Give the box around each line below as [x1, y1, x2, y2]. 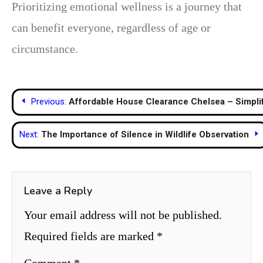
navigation [11, 107, 92, 130]
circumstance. [12, 42, 78, 55]
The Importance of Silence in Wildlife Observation [41, 129, 249, 140]
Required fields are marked [24, 229, 157, 242]
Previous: [31, 96, 66, 107]
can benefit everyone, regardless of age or [12, 21, 211, 34]
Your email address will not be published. [24, 208, 222, 221]
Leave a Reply [24, 183, 92, 198]
